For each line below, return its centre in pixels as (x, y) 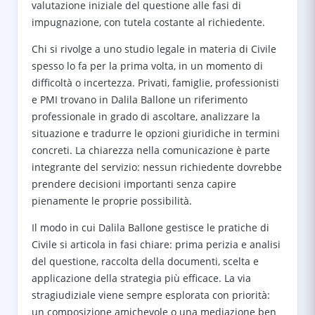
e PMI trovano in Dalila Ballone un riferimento (140, 99)
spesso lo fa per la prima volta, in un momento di (147, 66)
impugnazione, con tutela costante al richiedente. (148, 22)
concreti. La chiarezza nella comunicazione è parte (151, 150)
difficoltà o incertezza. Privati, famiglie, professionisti (155, 83)
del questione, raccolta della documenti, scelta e (145, 261)
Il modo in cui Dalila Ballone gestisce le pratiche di (150, 227)
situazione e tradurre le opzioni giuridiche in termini (156, 133)
